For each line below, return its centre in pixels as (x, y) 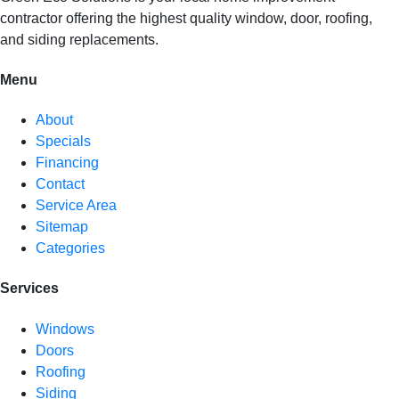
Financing (67, 163)
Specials (63, 142)
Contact (60, 184)
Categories (70, 248)
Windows (65, 329)
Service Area (76, 206)
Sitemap (62, 227)
